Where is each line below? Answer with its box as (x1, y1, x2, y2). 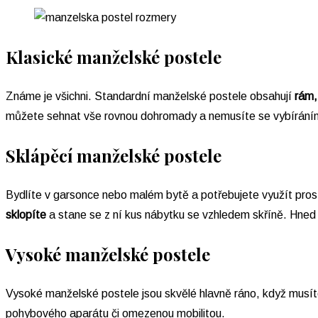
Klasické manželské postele (6, 45, 221, 68)
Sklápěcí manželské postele (6, 143, 221, 167)
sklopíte (6, 208, 46, 221)
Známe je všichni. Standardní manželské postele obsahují (6, 89, 295, 102)
